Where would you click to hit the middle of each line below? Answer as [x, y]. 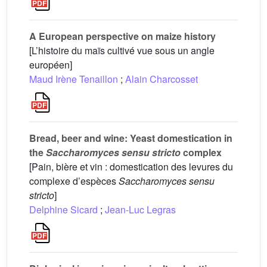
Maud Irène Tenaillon [74, 79]
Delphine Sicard [63, 209]
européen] [51, 65]
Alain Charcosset [162, 79]
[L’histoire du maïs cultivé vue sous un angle [122, 50]
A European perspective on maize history [122, 36]
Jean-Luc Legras [140, 209]
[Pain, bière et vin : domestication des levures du [131, 167]
